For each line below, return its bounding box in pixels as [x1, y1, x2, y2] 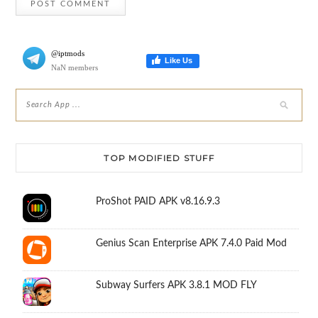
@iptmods [50, 49, 84, 58]
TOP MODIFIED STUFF [104, 153, 214, 164]
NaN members [50, 63, 98, 72]
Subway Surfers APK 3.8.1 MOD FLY [96, 280, 258, 291]
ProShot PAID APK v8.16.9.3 [96, 197, 221, 207]
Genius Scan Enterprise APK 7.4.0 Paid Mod [96, 238, 287, 249]
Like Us [164, 56, 192, 65]
